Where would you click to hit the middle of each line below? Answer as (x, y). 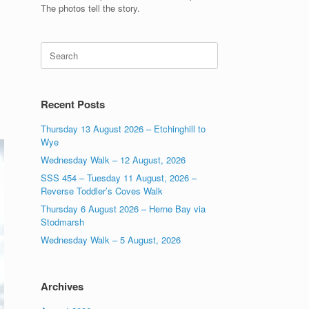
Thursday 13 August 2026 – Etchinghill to (123, 129)
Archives (62, 286)
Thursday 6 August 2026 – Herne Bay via (123, 209)
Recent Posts (73, 104)
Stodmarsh (63, 222)
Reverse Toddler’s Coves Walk (102, 191)
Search (54, 48)
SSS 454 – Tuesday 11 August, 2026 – (119, 178)
